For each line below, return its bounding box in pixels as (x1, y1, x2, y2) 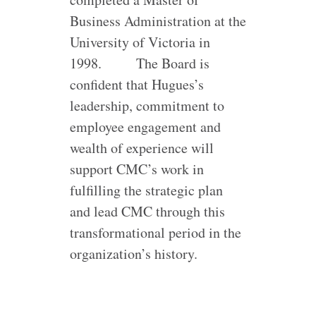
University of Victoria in (69, 32, 210, 51)
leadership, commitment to (69, 96, 224, 115)
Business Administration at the (69, 11, 246, 30)
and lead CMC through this (69, 202, 225, 221)
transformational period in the (69, 223, 241, 242)
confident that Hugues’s (69, 75, 204, 94)
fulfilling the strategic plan (69, 181, 223, 200)
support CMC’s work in (69, 159, 204, 178)
